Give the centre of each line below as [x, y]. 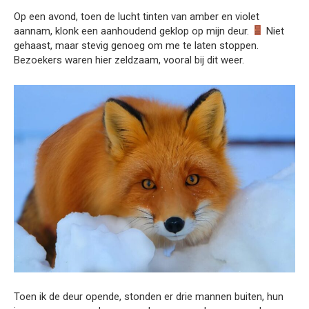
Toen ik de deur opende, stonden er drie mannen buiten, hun [149, 296]
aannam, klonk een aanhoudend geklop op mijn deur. [133, 31]
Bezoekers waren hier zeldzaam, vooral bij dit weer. [129, 60]
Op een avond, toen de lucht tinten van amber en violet [137, 16]
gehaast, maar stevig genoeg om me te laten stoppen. [136, 45]
